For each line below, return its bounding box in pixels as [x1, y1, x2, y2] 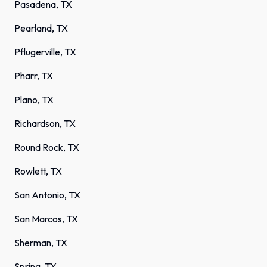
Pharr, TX [14, 70, 53, 82]
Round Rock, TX [14, 141, 79, 154]
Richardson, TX [14, 117, 76, 130]
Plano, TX [14, 94, 54, 106]
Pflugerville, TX [14, 46, 76, 58]
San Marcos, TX [14, 213, 78, 225]
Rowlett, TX [14, 165, 62, 178]
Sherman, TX [14, 237, 67, 249]
